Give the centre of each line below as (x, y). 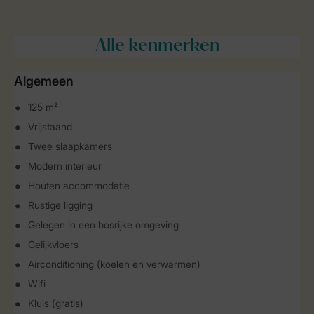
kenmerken (172, 47)
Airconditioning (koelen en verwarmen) (114, 264)
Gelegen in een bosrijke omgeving (103, 225)
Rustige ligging (60, 205)
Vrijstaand (50, 127)
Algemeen (44, 81)
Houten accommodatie (79, 185)
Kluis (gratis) (56, 303)
